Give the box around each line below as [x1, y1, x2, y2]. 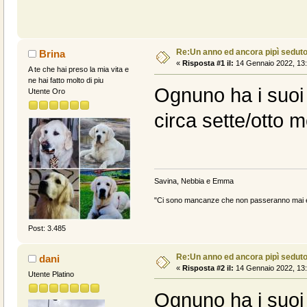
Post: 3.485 [27, 223, 66, 232]
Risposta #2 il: [182, 263, 234, 272]
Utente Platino [27, 269, 74, 278]
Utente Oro [27, 87, 65, 96]
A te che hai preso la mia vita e [27, 65, 129, 74]
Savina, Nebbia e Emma [153, 177, 234, 186]
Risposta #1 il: [182, 59, 234, 68]
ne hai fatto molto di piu [27, 76, 103, 85]
